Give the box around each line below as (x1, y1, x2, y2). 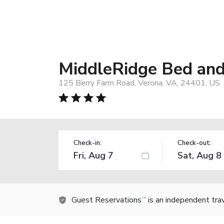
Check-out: (177, 138, 211, 147)
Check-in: (73, 138, 101, 147)
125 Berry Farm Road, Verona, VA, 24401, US (58, 77, 220, 88)
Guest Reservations (71, 194, 141, 205)
